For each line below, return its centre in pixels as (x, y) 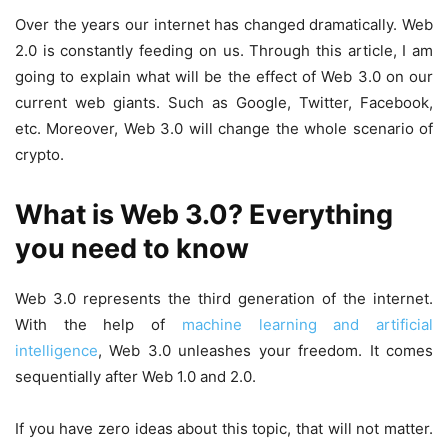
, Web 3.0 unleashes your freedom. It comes (265, 350)
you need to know (132, 248)
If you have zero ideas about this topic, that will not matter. (224, 428)
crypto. (39, 154)
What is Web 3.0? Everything (204, 214)
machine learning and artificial (307, 324)
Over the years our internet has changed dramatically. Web (224, 24)
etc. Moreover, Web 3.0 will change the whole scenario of (224, 128)
